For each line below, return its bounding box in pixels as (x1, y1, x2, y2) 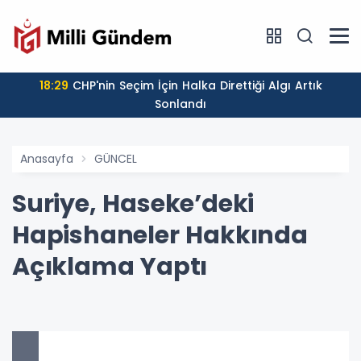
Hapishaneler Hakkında (12, 218, 308, 252)
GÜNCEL (94, 150, 137, 167)
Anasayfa (20, 150, 73, 167)
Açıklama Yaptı (12, 249, 208, 284)
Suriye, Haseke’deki (12, 186, 255, 221)
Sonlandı (155, 95, 206, 112)
